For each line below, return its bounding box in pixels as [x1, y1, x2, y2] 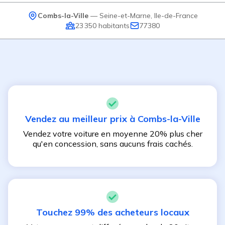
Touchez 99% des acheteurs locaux [36, 206, 189, 218]
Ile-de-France [154, 11, 198, 20]
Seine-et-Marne [99, 11, 151, 20]
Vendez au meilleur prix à [25, 113, 138, 125]
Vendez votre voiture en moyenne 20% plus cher [23, 129, 202, 139]
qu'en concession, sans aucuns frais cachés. [32, 139, 193, 149]
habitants [96, 21, 130, 30]
